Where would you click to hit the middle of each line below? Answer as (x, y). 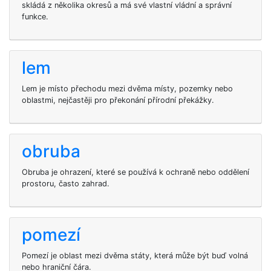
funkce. (35, 17)
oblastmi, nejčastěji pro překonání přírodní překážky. (118, 100)
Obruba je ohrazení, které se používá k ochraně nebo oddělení (135, 172)
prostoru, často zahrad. (66, 184)
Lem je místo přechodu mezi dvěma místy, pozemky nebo (127, 89)
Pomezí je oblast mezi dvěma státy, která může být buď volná (135, 256)
